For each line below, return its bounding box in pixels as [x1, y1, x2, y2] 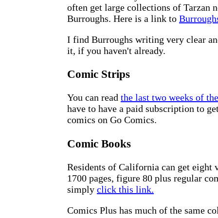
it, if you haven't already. [67, 45, 165, 56]
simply [67, 184, 97, 195]
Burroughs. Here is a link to [67, 13, 179, 24]
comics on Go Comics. [67, 114, 157, 126]
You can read [67, 92, 121, 103]
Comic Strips [67, 67, 130, 80]
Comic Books [67, 137, 131, 150]
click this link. [97, 184, 154, 195]
